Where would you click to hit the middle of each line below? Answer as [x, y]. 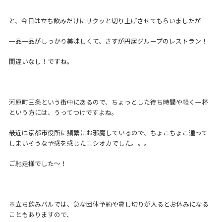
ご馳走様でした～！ [38, 164]
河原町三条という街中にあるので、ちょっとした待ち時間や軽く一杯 [108, 102]
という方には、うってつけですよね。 [63, 112]
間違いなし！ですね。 [41, 61]
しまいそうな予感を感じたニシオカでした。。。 [80, 143]
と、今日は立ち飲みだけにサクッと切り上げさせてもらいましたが [105, 21]
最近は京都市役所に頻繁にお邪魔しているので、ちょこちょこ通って [108, 133]
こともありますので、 [41, 215]
